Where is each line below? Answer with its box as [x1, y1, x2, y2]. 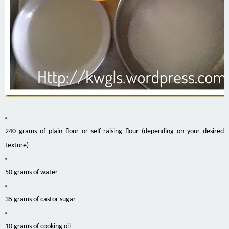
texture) [5, 142, 29, 150]
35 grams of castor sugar [5, 196, 76, 204]
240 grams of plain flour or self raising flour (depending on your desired [5, 128, 224, 136]
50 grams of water [5, 169, 58, 177]
